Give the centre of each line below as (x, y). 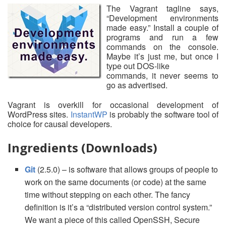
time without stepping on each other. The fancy (107, 195)
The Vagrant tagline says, (162, 9)
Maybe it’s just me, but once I (162, 56)
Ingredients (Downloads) (82, 148)
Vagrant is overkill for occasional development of (113, 105)
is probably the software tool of (163, 115)
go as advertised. (137, 85)
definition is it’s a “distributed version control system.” (118, 207)
